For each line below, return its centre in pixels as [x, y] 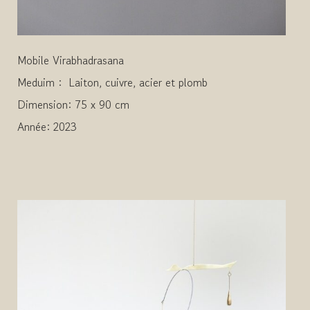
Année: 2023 [47, 127]
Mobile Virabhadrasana [71, 61]
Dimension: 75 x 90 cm [73, 105]
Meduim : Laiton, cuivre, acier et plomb [112, 83]
